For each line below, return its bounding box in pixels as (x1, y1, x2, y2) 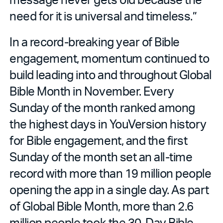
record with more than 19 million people (9, 165, 212, 181)
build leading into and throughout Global (9, 67, 212, 83)
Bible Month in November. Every (9, 83, 174, 99)
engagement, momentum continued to (9, 50, 210, 66)
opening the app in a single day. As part (9, 182, 209, 198)
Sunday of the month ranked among (9, 100, 195, 115)
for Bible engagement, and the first (9, 132, 188, 148)
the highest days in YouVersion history (9, 116, 207, 132)
